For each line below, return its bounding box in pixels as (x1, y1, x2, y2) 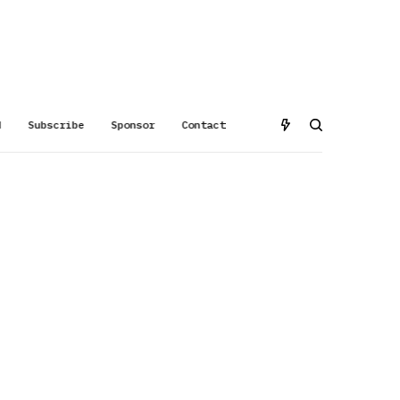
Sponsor (111, 118, 155, 131)
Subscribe (28, 118, 85, 131)
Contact (181, 118, 226, 131)
